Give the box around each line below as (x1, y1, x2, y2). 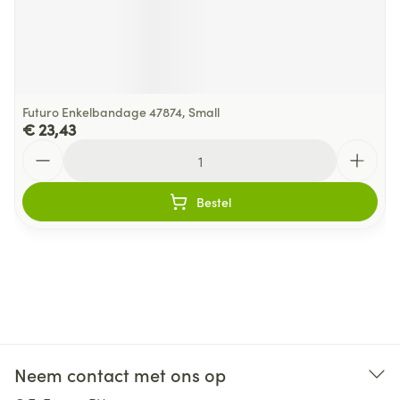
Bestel (196, 193, 231, 211)
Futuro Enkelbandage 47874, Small (22, 103, 220, 121)
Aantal (21, 137, 64, 157)
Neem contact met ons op (14, 362, 226, 387)
